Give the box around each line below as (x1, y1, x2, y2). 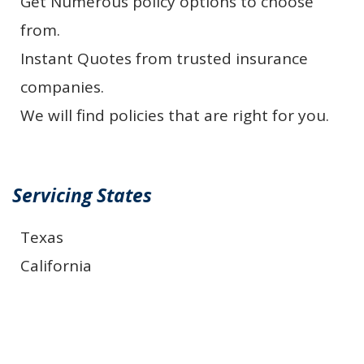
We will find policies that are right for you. (20, 104, 329, 126)
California (20, 254, 92, 276)
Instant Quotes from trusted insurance (20, 47, 308, 69)
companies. (20, 76, 104, 97)
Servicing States (12, 181, 152, 208)
